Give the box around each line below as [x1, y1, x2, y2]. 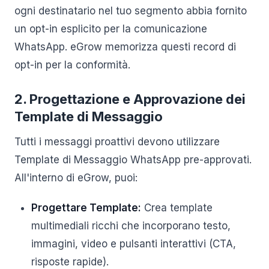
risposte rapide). [31, 256, 109, 268]
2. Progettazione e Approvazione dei [14, 91, 246, 107]
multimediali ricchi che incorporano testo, [31, 220, 231, 232]
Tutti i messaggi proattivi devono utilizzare [14, 136, 220, 148]
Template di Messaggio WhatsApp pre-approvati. [14, 154, 252, 166]
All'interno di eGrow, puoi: [14, 172, 138, 184]
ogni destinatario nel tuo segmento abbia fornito [14, 5, 247, 17]
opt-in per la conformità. [14, 59, 130, 71]
